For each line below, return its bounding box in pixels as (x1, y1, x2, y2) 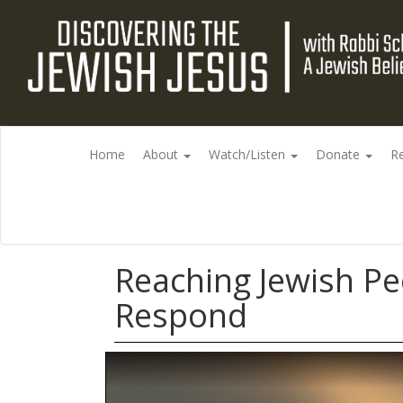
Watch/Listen (208, 146, 289, 164)
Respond (114, 292, 247, 337)
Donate (315, 146, 363, 164)
